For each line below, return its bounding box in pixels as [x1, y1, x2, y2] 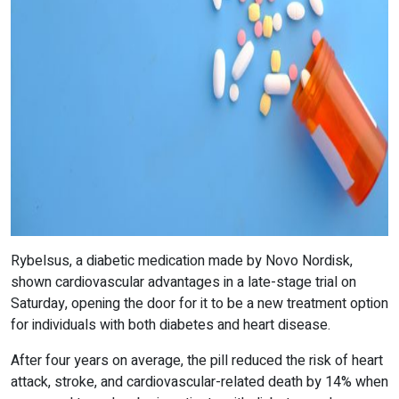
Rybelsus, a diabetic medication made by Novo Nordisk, [11, 250, 353, 273]
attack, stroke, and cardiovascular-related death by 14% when [11, 371, 388, 394]
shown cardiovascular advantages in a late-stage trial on [11, 272, 356, 294]
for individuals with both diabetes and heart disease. [11, 314, 334, 337]
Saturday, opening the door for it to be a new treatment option [11, 293, 388, 315]
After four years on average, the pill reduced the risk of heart [11, 350, 383, 372]
